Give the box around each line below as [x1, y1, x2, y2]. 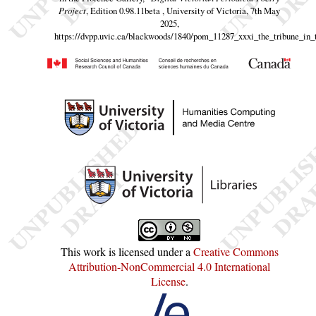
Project [59, 4, 86, 16]
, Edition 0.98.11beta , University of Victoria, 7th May [86, 4, 280, 17]
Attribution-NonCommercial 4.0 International [68, 258, 270, 274]
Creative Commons [193, 243, 279, 259]
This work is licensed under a [60, 243, 193, 259]
